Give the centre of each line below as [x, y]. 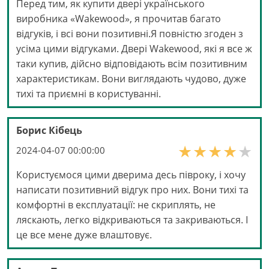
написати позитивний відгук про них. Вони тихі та [132, 189]
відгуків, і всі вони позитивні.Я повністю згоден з [130, 33]
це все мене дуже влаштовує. [84, 234]
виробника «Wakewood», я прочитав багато [119, 18]
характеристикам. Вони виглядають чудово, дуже [131, 78]
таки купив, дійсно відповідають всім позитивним [132, 63]
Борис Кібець [49, 130]
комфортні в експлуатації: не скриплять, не [116, 204]
